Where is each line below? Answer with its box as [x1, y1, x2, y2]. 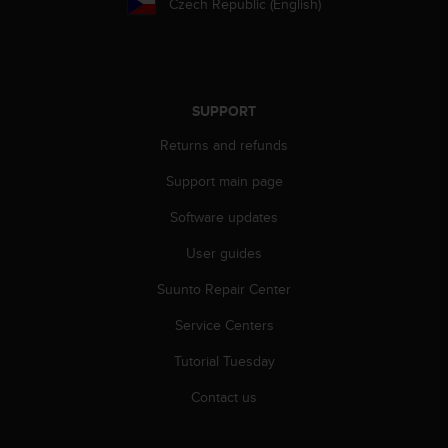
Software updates [170, 206, 278, 227]
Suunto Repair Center [157, 278, 291, 299]
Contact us [191, 386, 257, 407]
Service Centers [174, 314, 274, 335]
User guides [186, 242, 262, 263]
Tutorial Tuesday [173, 350, 275, 371]
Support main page [165, 170, 283, 191]
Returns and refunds [160, 134, 288, 155]
